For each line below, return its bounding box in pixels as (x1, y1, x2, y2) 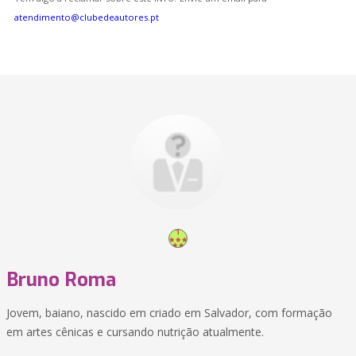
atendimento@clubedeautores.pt (14, 11, 159, 23)
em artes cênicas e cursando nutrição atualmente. (6, 324, 264, 339)
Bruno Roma (6, 267, 116, 292)
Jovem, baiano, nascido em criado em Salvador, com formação (6, 305, 332, 320)
